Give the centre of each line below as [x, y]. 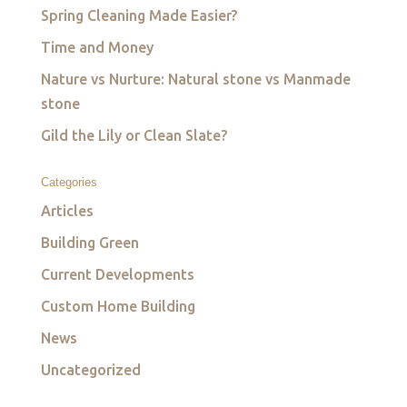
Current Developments [117, 274]
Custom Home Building [118, 306]
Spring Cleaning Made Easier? [139, 15]
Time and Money [97, 47]
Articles [67, 211]
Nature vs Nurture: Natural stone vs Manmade [195, 79]
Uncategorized [90, 370]
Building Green [89, 243]
